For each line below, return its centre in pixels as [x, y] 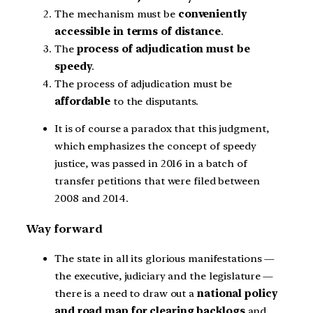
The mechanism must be [116, 14]
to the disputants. [155, 101]
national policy [237, 294]
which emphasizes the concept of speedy [156, 146]
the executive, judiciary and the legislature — [164, 276]
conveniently [212, 14]
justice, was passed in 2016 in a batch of [151, 164]
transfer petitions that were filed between [157, 181]
